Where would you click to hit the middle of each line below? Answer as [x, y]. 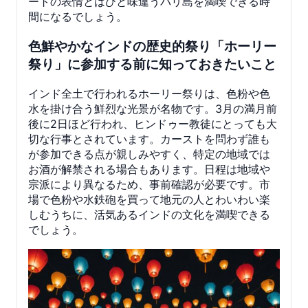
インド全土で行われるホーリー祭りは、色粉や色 [149, 93]
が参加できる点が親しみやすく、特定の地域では [149, 154]
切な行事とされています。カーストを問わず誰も [149, 139]
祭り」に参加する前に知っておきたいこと [152, 65]
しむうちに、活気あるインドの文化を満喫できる [149, 214]
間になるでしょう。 [78, 17]
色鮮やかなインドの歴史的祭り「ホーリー [152, 47]
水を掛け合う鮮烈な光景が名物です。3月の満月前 [153, 108]
